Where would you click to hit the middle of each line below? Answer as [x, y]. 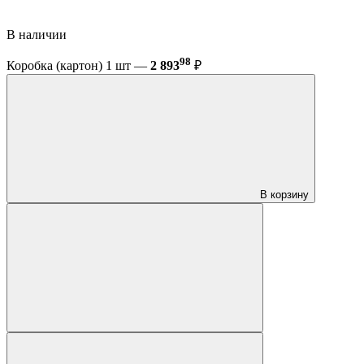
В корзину [284, 195]
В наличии [38, 34]
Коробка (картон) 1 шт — [78, 66]
